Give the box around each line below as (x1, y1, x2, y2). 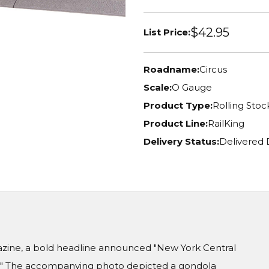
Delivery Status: (144, 136, 219, 147)
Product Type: (144, 100, 213, 111)
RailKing (208, 118, 244, 129)
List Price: (144, 26, 190, 38)
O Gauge (172, 82, 212, 93)
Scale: (144, 82, 172, 93)
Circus (199, 64, 227, 75)
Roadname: (144, 64, 199, 75)
